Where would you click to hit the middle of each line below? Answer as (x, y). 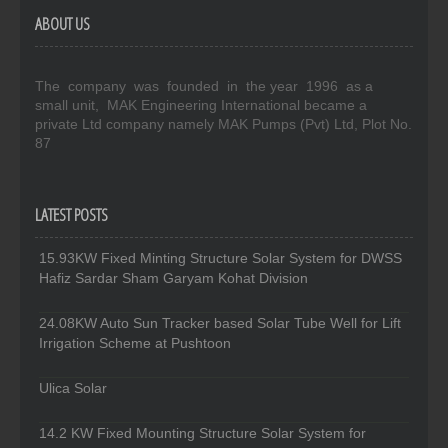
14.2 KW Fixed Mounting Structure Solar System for (202, 433)
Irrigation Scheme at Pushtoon (135, 343)
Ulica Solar (73, 388)
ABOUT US (62, 24)
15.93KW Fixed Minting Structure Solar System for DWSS (220, 258)
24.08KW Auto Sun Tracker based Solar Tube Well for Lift (220, 323)
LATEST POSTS (71, 215)
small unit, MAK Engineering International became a (201, 105)
